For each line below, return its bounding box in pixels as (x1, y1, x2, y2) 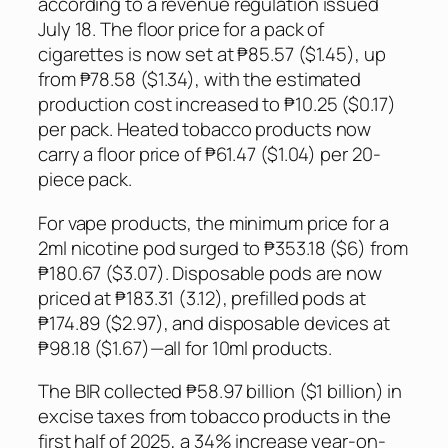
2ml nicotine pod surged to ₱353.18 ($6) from (38, 234, 408, 261)
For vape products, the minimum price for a (38, 209, 389, 236)
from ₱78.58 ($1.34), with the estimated (38, 66, 362, 93)
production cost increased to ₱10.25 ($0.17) (38, 91, 396, 118)
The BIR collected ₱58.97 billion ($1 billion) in (38, 378, 403, 405)
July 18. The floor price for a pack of (38, 16, 325, 43)
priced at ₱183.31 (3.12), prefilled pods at (38, 284, 366, 311)
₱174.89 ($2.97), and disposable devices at (38, 309, 390, 336)
